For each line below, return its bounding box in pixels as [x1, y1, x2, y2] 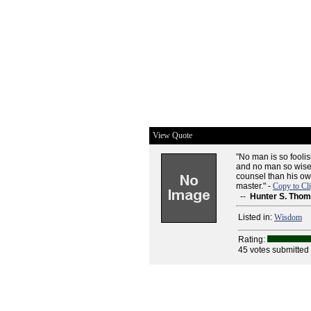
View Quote [153, 131, 192, 140]
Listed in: [238, 212, 274, 222]
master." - [236, 181, 273, 191]
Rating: [238, 235, 267, 244]
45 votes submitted [238, 245, 309, 255]
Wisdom [274, 212, 302, 222]
